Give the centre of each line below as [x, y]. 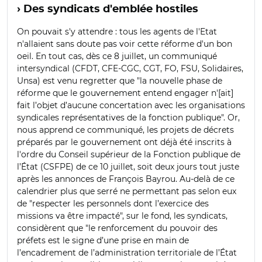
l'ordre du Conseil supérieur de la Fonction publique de [129, 154]
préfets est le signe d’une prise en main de [103, 240]
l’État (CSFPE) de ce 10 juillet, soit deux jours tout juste [128, 166]
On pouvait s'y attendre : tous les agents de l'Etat [117, 31]
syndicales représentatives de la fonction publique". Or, [128, 117]
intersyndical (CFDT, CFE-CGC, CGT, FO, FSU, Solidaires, [130, 68]
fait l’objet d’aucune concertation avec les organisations [131, 105]
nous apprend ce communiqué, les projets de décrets [125, 130]
